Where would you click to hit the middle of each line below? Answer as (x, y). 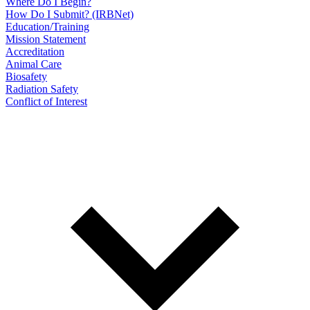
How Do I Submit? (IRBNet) (70, 14)
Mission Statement (46, 39)
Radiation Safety (42, 89)
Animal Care (34, 64)
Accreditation (35, 51)
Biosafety (26, 76)
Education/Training (47, 26)
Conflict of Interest (46, 101)
